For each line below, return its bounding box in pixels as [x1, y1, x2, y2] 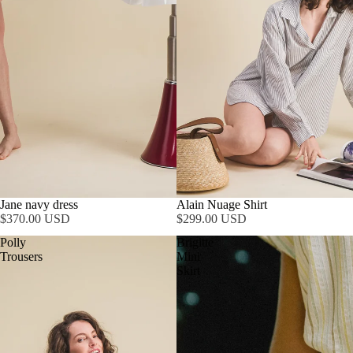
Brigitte [176, 236, 214, 249]
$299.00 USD [176, 212, 247, 225]
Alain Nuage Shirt [176, 198, 267, 211]
